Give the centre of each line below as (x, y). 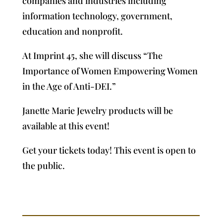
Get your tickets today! (68, 150)
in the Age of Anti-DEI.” (69, 86)
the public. (43, 165)
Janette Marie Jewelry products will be (97, 110)
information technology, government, (97, 16)
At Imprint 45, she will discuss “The (92, 55)
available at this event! (66, 126)
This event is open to (155, 150)
